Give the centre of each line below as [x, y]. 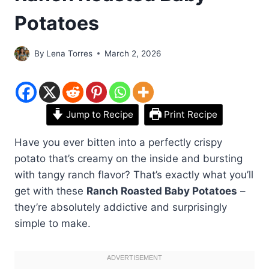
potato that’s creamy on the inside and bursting [128, 158]
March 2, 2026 [133, 53]
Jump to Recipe [98, 114]
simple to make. [53, 223]
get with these [50, 191]
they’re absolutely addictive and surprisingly [121, 207]
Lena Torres [70, 53]
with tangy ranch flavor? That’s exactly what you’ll [134, 174]
